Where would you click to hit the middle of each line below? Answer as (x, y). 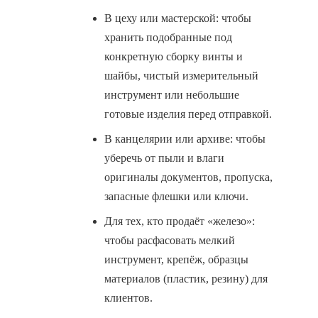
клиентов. (128, 298)
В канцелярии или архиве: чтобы (185, 139)
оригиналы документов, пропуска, (188, 177)
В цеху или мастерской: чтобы (178, 18)
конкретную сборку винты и (174, 56)
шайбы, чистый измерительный (181, 76)
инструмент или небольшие (172, 95)
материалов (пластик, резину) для (186, 279)
